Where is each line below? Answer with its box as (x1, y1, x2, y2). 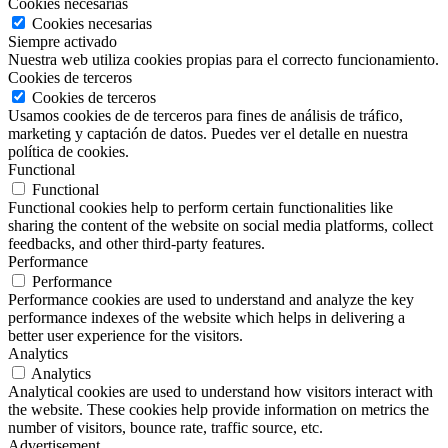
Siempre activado (8, 32, 117, 50)
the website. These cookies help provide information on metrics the (8, 400, 429, 418)
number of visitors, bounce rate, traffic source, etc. (8, 418, 323, 436)
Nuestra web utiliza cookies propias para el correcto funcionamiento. (8, 50, 439, 68)
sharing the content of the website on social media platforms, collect (8, 216, 433, 234)
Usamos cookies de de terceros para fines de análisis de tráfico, (8, 106, 403, 124)
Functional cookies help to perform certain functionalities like (8, 198, 393, 216)
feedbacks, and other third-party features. (8, 234, 265, 252)
